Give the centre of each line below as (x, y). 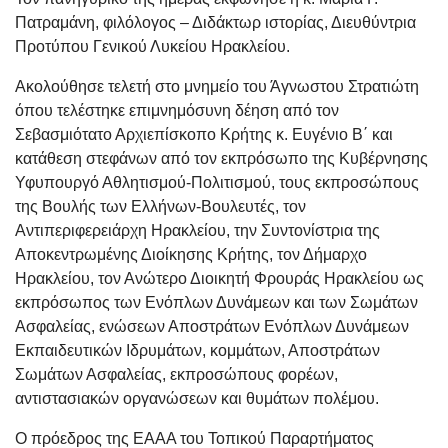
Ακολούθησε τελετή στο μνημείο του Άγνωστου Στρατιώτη (217, 86)
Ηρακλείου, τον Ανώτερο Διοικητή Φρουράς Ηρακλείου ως (219, 278)
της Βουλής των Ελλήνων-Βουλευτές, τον (160, 206)
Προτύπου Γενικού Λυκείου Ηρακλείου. (152, 46)
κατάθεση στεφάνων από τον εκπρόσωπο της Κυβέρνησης (221, 158)
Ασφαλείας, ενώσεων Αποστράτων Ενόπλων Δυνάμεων (212, 326)
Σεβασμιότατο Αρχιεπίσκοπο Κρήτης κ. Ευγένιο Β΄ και (204, 134)
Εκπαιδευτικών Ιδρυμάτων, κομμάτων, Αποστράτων (197, 350)
